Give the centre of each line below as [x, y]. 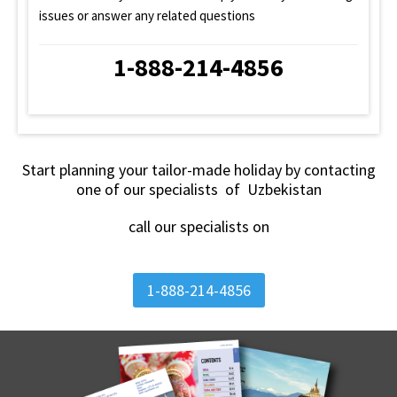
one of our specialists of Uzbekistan [198, 189]
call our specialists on [198, 226]
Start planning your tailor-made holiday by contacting [198, 169]
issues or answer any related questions [147, 15]
